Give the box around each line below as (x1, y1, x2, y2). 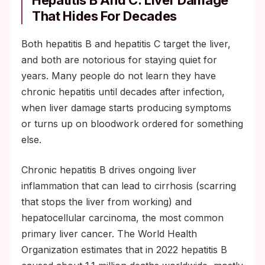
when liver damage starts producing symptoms (21, 102, 231, 114)
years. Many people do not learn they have (21, 70, 216, 82)
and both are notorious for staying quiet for (21, 54, 217, 66)
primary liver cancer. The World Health (21, 228, 197, 240)
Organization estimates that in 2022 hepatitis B (21, 244, 227, 256)
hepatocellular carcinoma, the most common (21, 212, 224, 224)
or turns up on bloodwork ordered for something (21, 118, 243, 130)
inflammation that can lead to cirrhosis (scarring (21, 180, 236, 192)
